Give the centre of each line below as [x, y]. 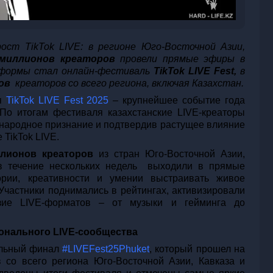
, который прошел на [197, 249]
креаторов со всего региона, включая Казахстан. [128, 83]
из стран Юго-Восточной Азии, [169, 154]
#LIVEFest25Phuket [106, 249]
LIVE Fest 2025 [71, 101]
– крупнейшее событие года [177, 101]
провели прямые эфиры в [183, 59]
